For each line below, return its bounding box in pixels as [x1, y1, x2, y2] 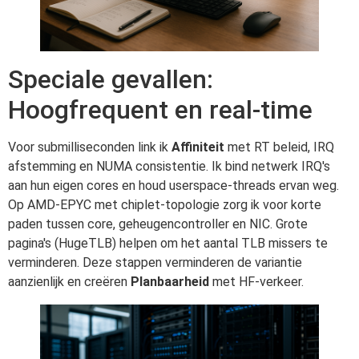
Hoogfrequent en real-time [8, 94, 313, 125]
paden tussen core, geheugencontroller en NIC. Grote [8, 216, 308, 232]
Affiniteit [171, 139, 224, 155]
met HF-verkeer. [209, 273, 304, 289]
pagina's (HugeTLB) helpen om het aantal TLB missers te [8, 235, 328, 251]
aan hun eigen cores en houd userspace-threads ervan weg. [8, 177, 339, 193]
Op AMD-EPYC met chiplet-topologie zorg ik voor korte [8, 196, 321, 212]
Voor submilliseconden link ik [8, 139, 171, 155]
